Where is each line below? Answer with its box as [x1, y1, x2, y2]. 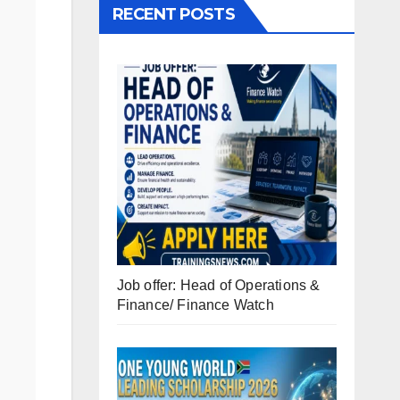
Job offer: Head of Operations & [116, 278, 321, 294]
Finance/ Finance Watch [116, 297, 274, 313]
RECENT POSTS [112, 4, 235, 24]
